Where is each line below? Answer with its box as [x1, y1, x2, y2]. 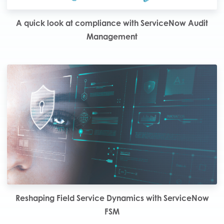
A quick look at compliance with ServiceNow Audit [16, 17, 208, 28]
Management [86, 31, 137, 41]
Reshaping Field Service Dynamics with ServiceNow [15, 192, 209, 203]
